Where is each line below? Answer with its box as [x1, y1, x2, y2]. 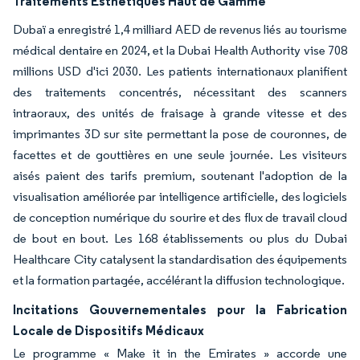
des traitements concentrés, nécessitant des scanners [13, 84, 347, 100]
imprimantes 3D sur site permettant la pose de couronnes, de [13, 126, 347, 141]
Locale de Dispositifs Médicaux [13, 322, 204, 338]
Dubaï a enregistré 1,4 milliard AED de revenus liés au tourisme [13, 22, 347, 37]
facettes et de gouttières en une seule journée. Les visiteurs [13, 147, 347, 162]
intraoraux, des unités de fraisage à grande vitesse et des [13, 105, 347, 121]
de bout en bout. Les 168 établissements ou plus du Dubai [13, 231, 347, 246]
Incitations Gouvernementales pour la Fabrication [13, 301, 347, 317]
